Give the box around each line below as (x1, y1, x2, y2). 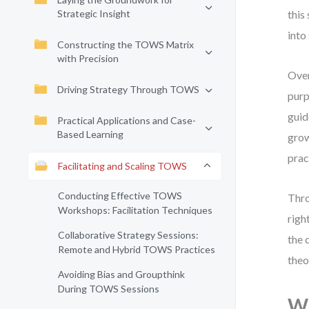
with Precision (57, 52, 119, 64)
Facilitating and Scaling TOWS (58, 160, 187, 172)
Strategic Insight (57, 8, 130, 19)
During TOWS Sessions (58, 283, 159, 295)
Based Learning (57, 128, 123, 140)
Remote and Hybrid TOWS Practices (58, 243, 215, 255)
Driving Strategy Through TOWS (57, 83, 199, 95)
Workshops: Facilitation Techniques (58, 204, 212, 216)
